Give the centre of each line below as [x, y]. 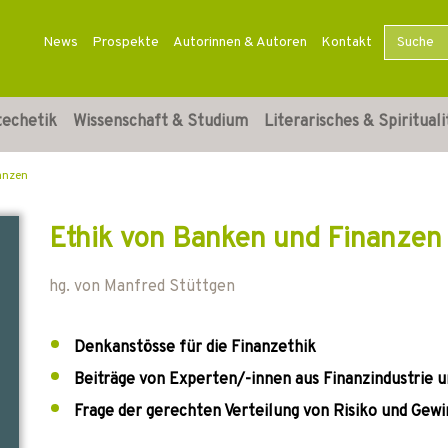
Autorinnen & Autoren [239, 42]
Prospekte [125, 42]
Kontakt [346, 42]
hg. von [76, 287]
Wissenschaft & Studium [160, 122]
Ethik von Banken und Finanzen [245, 240]
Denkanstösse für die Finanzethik [195, 348]
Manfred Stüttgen [169, 287]
